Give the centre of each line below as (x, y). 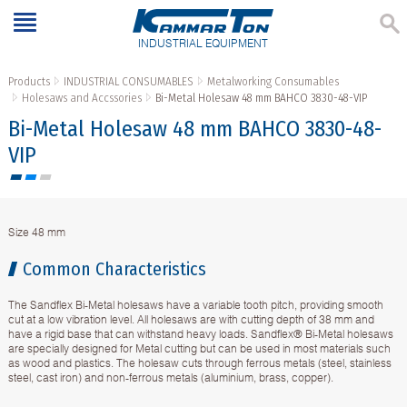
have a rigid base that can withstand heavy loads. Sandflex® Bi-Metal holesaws (200, 334)
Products (29, 82)
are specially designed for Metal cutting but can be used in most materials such (199, 349)
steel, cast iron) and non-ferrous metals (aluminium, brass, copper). (170, 378)
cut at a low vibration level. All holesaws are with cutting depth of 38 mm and (191, 320)
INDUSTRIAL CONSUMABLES (128, 82)
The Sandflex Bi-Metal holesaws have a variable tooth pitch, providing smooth (195, 305)
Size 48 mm (36, 233)
